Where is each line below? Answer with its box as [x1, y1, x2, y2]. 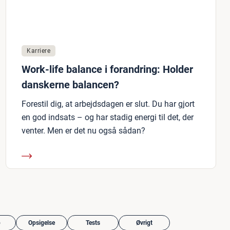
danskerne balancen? [22, 79, 119, 91]
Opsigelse [28, 219, 55, 226]
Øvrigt [136, 219, 152, 226]
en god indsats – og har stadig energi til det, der [22, 112, 194, 122]
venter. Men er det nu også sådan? [22, 126, 145, 136]
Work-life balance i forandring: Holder [22, 63, 193, 75]
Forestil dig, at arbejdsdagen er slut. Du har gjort [22, 99, 195, 109]
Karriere [27, 47, 50, 54]
